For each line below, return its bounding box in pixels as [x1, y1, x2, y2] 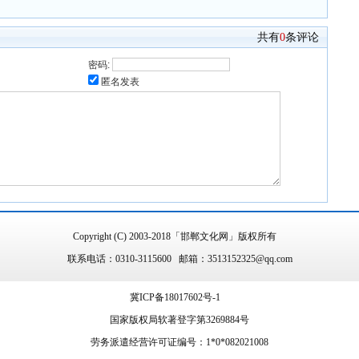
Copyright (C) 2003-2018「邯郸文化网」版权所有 [73, 231, 286, 242]
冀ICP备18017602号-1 [129, 292, 220, 303]
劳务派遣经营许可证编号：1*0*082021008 [91, 337, 268, 348]
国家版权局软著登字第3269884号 [110, 314, 249, 325]
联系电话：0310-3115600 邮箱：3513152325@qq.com [67, 253, 292, 264]
